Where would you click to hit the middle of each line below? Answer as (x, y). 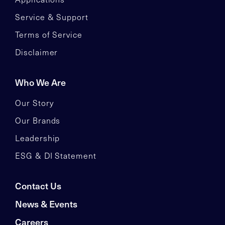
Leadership (38, 138)
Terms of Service (49, 35)
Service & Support (52, 17)
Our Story (34, 103)
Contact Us (38, 186)
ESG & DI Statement (56, 156)
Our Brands (38, 121)
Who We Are (40, 82)
